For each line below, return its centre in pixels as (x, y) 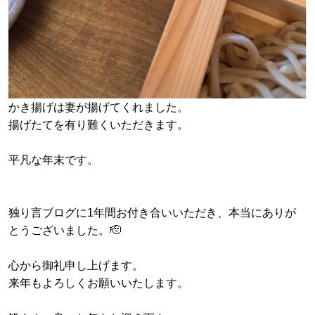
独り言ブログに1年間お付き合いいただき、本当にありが (152, 213)
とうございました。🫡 (65, 230)
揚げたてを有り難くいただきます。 (98, 125)
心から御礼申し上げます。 (76, 265)
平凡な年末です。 (53, 160)
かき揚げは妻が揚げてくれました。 (98, 107)
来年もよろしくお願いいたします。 (98, 283)
